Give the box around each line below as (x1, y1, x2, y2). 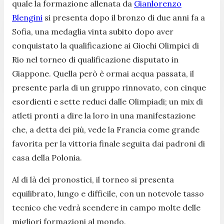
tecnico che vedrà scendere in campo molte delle (12, 202, 200, 212)
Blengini (12, 12, 42, 22)
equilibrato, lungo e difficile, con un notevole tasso (12, 188, 204, 198)
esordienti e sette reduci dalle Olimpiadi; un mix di (12, 96, 203, 106)
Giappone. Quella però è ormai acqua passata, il (12, 68, 194, 78)
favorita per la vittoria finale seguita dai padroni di (12, 138, 205, 148)
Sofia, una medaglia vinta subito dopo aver (12, 26, 173, 36)
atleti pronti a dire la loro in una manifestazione (12, 110, 195, 120)
